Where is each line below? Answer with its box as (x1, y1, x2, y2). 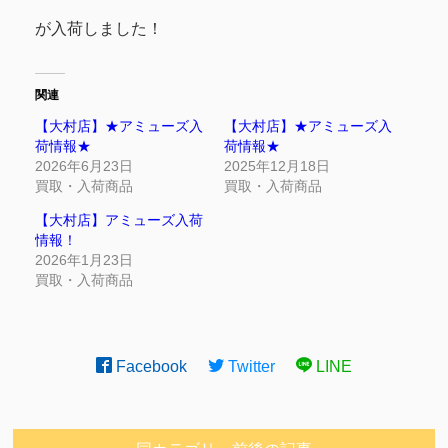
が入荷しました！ (34, 19, 163, 37)
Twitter (224, 357, 275, 375)
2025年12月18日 (224, 157, 330, 174)
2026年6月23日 (34, 157, 133, 174)
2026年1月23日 (34, 251, 133, 268)
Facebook (112, 357, 188, 375)
